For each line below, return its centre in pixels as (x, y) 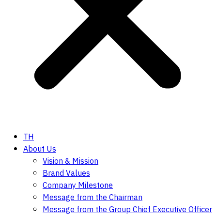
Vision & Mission (70, 162)
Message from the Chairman (93, 198)
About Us (40, 149)
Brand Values (66, 174)
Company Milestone (78, 186)
